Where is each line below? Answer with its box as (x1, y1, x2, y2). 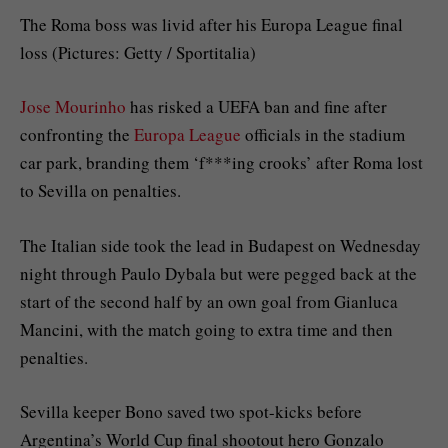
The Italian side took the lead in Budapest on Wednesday (20, 233, 421, 257)
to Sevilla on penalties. (20, 179, 181, 203)
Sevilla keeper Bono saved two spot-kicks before (20, 399, 362, 423)
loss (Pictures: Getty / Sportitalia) (20, 41, 256, 65)
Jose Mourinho (20, 95, 126, 119)
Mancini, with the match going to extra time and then (20, 317, 393, 341)
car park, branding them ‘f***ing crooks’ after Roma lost (20, 151, 423, 175)
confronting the (20, 123, 134, 147)
